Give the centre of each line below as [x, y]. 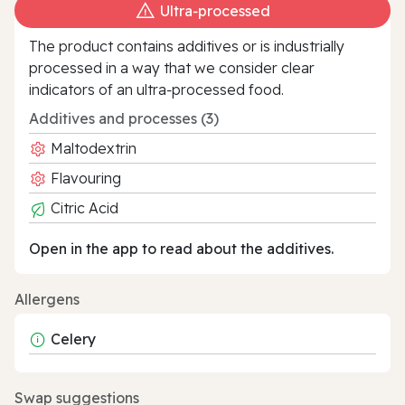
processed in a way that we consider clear [172, 67]
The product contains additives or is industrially [187, 46]
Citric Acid [83, 207]
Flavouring [84, 178]
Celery [73, 339]
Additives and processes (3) [124, 118]
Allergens [47, 299]
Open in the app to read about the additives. [181, 248]
